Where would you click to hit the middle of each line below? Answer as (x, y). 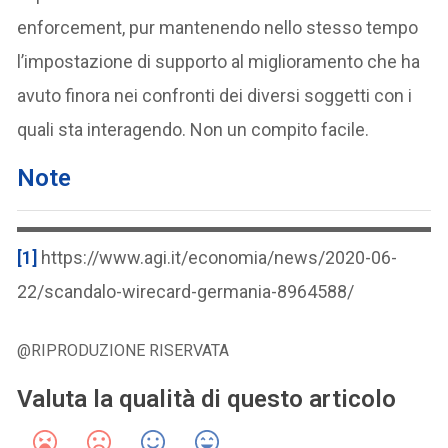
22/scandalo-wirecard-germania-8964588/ (186, 291)
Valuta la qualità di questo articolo (207, 398)
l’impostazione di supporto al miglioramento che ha (219, 61)
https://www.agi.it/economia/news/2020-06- (217, 257)
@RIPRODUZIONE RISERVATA (123, 350)
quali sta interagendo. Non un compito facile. (193, 129)
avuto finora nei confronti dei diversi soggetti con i (215, 95)
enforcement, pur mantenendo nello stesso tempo (218, 27)
